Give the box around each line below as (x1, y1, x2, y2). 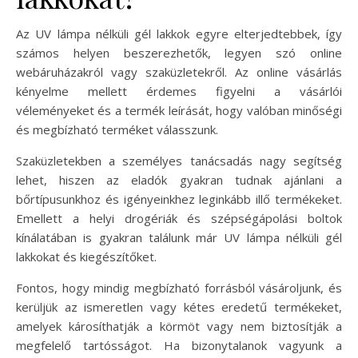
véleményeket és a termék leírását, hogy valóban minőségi (16, 102, 342, 118)
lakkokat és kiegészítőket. (16, 249, 157, 265)
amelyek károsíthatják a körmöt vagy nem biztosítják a (16, 318, 342, 334)
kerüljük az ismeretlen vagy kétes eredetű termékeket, (16, 299, 342, 315)
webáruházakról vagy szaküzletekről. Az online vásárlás (16, 64, 342, 80)
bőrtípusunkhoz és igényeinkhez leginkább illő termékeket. (16, 191, 342, 207)
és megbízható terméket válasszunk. (16, 121, 218, 137)
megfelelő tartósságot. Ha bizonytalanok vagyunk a (16, 337, 342, 353)
